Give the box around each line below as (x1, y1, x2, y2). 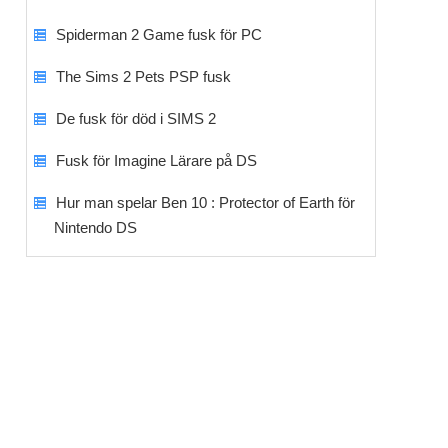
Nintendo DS (53, 219, 137, 236)
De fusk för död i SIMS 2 (55, 110, 216, 127)
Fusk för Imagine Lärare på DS (55, 152, 257, 169)
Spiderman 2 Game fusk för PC (55, 26, 262, 43)
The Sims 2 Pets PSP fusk (55, 68, 231, 85)
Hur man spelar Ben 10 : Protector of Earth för (55, 194, 355, 211)
